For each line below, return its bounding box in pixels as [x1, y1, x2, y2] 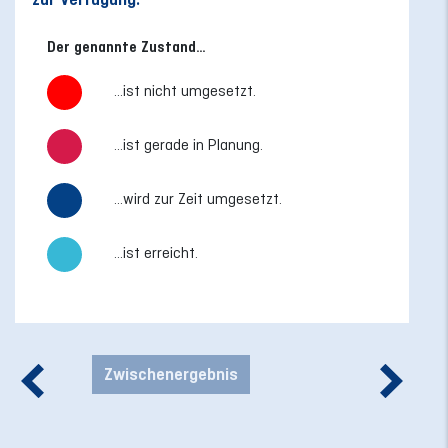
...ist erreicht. [114, 243, 198, 261]
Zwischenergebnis [104, 363, 238, 384]
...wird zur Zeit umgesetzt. [114, 189, 282, 207]
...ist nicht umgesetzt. [114, 81, 256, 99]
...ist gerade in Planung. [114, 135, 263, 153]
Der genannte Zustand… [47, 37, 206, 56]
